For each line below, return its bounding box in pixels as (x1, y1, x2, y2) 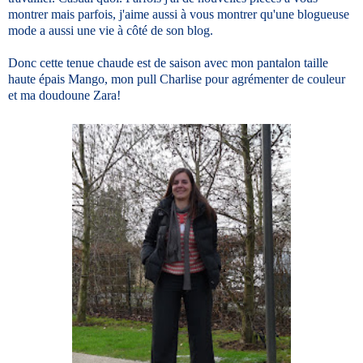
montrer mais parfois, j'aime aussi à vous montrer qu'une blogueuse (8, 7, 349, 22)
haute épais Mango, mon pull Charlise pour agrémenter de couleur (8, 72, 345, 87)
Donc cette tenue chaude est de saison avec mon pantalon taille (8, 56, 328, 70)
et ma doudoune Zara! (8, 88, 121, 103)
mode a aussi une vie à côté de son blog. (8, 23, 213, 38)
